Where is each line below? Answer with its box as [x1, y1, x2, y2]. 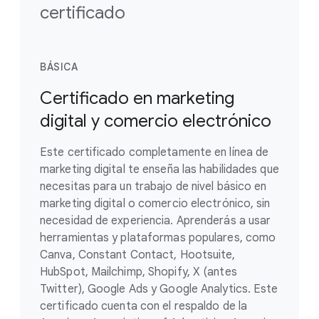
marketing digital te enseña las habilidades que [40, 162, 279, 177]
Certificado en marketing [40, 88, 234, 109]
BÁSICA [40, 61, 78, 73]
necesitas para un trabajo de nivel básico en [40, 179, 267, 194]
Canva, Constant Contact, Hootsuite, [40, 248, 236, 262]
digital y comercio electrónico [40, 110, 271, 132]
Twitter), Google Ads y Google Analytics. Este [40, 282, 278, 296]
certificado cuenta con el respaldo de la [40, 299, 248, 313]
